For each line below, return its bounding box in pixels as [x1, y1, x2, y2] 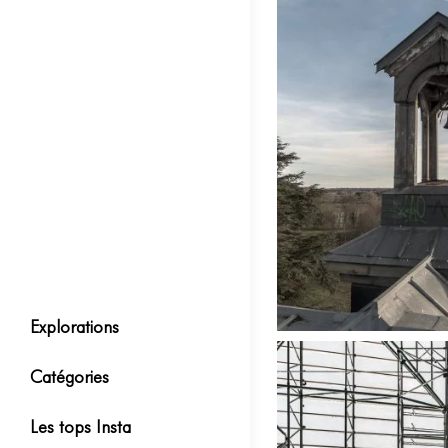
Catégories [30, 366, 109, 387]
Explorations [30, 316, 119, 337]
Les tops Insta [30, 416, 131, 437]
